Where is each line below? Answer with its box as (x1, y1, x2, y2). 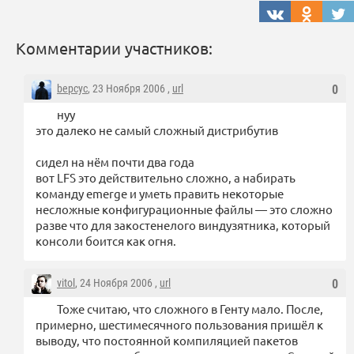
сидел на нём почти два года (36, 154, 194, 170)
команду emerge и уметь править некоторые (36, 186, 284, 201)
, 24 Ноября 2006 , (75, 277, 160, 290)
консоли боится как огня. (36, 233, 176, 249)
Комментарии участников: (16, 38, 213, 58)
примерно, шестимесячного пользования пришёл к (36, 317, 323, 333)
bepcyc (57, 82, 88, 96)
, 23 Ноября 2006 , (88, 82, 172, 96)
